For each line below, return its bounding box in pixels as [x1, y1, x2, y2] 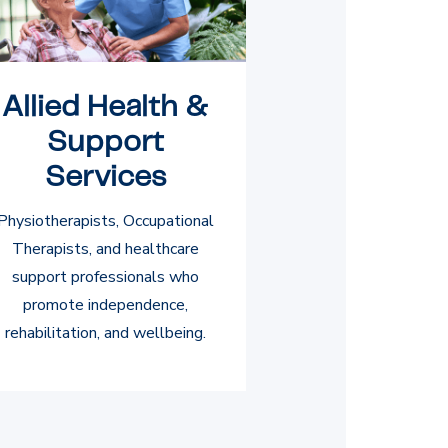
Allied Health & [2, 92, 208, 122]
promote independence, [22, 293, 188, 316]
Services [44, 162, 166, 192]
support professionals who [11, 265, 199, 288]
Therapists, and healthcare [11, 237, 199, 260]
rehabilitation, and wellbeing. [4, 321, 206, 344]
